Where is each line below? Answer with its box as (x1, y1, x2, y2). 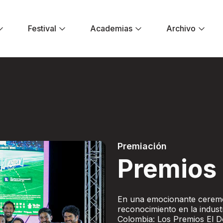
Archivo (166, 23, 196, 33)
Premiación (117, 141, 167, 152)
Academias (90, 23, 133, 33)
